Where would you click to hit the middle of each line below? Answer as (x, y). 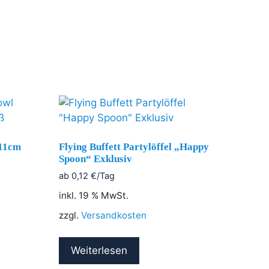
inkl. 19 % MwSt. (94, 196)
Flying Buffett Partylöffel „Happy (134, 147)
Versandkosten (114, 216)
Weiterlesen (99, 251)
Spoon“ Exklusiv (96, 159)
